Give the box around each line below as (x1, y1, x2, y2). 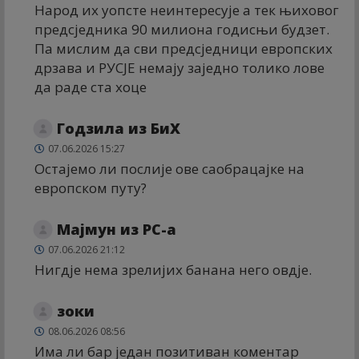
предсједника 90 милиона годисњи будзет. (34, 19, 329, 38)
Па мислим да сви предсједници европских (34, 38, 333, 58)
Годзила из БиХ (57, 118, 180, 138)
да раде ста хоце (34, 77, 147, 96)
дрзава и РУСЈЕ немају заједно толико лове (34, 58, 325, 77)
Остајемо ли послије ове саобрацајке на (34, 159, 305, 178)
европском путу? (34, 178, 147, 197)
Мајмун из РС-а (57, 219, 176, 239)
